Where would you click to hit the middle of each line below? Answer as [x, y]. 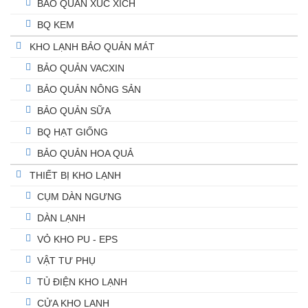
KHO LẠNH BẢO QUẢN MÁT [92, 47]
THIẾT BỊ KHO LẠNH [75, 175]
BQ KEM [56, 25]
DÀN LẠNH [61, 218]
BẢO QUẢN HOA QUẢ [85, 153]
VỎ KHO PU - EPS [77, 239]
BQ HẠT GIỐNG [73, 132]
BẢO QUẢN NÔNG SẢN [89, 89]
